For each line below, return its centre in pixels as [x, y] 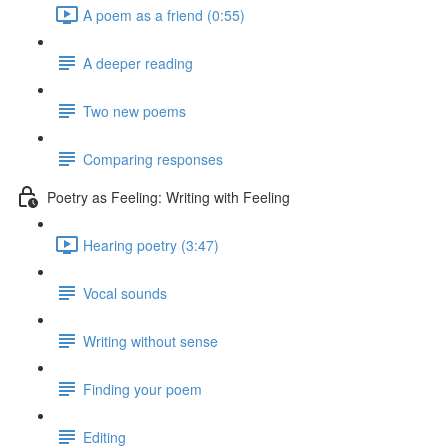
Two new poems [134, 110]
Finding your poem [142, 388]
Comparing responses [153, 158]
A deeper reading [138, 62]
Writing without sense [150, 340]
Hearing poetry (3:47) [151, 244]
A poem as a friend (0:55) [164, 14]
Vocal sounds [125, 292]
